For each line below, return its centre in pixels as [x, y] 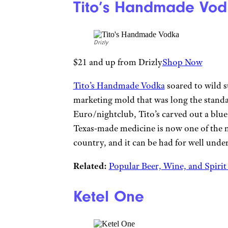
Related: [90, 166]
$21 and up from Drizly [118, 62]
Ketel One [108, 196]
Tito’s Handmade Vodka [119, 86]
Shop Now [182, 62]
